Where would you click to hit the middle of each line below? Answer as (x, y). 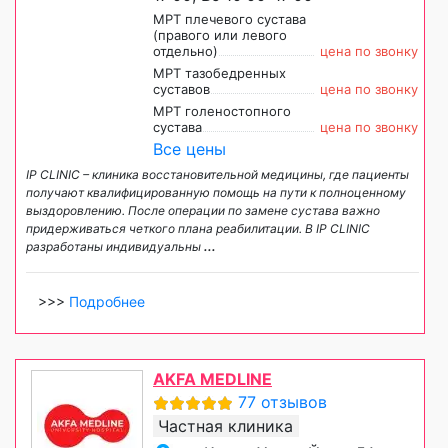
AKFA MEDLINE (212, 378)
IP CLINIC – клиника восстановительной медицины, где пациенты (217, 174)
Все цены (189, 148)
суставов (181, 88)
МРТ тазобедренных (219, 72)
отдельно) (185, 50)
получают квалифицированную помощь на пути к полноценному (216, 192)
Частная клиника (225, 425)
